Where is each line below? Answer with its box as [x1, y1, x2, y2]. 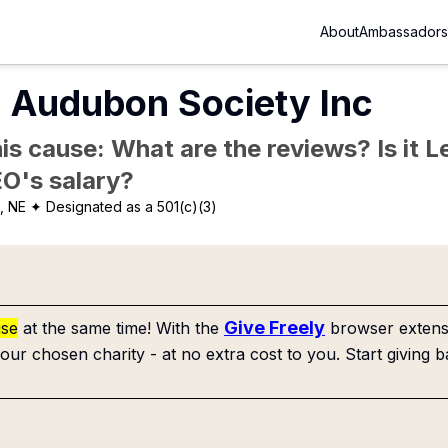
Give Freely [224, 317, 325, 338]
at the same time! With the [23, 318, 219, 338]
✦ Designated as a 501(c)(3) [30, 198, 218, 215]
